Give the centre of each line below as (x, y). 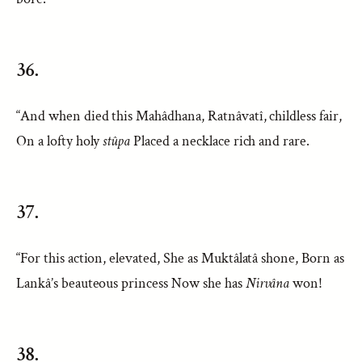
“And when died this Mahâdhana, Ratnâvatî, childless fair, (179, 116)
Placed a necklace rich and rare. (220, 141)
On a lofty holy (60, 141)
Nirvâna (267, 283)
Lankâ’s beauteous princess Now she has (131, 283)
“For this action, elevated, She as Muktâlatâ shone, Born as (180, 258)
